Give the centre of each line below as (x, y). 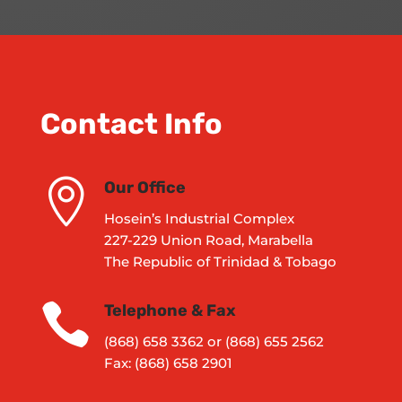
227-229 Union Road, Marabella (209, 240)
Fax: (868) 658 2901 (168, 363)
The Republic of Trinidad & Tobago (220, 261)
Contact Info (131, 123)
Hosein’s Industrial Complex (199, 218)
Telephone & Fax (170, 310)
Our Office (145, 187)
